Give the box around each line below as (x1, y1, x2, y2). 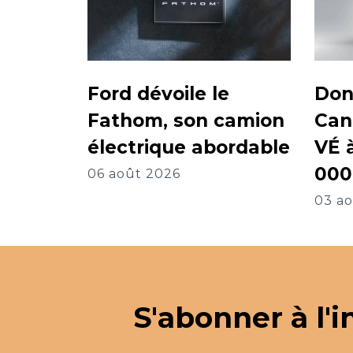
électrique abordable (87, 136, 290, 159)
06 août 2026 (87, 166, 180, 182)
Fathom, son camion (87, 110, 284, 132)
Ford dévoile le (87, 83, 229, 106)
